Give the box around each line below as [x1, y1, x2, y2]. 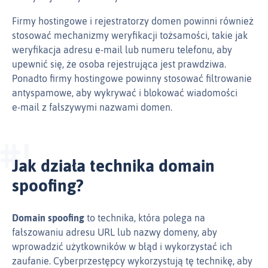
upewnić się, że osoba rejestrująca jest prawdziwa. [12, 59, 226, 70]
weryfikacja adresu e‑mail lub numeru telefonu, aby [12, 44, 232, 56]
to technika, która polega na [84, 212, 205, 224]
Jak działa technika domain [12, 156, 215, 176]
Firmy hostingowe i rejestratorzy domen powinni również [12, 16, 254, 27]
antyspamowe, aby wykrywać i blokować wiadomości [12, 87, 237, 99]
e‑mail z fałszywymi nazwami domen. [12, 102, 172, 113]
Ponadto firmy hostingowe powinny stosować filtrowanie [12, 73, 252, 84]
